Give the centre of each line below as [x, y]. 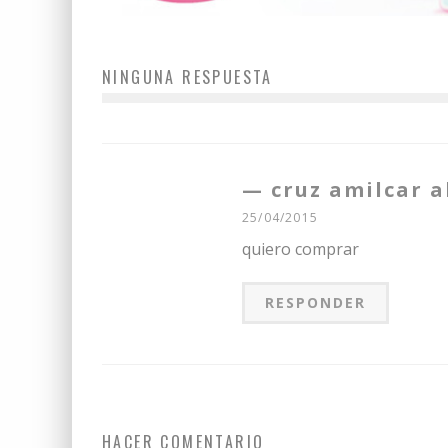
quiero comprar [300, 248]
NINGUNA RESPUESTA [187, 76]
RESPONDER [315, 302]
